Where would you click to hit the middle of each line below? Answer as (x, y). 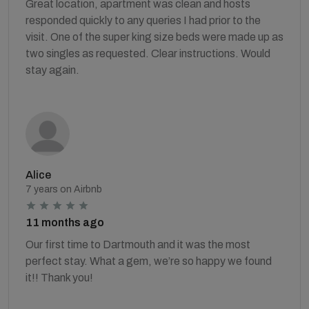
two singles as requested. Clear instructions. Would (148, 53)
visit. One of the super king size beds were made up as (154, 37)
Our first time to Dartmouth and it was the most (138, 244)
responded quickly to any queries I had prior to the (143, 20)
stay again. (52, 70)
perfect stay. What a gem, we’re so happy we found (149, 261)
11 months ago (65, 222)
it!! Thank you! (59, 277)
